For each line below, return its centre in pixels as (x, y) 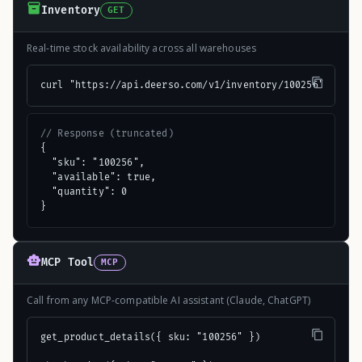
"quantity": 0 (84, 192)
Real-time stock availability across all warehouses (141, 48)
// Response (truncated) (107, 133)
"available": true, (99, 177)
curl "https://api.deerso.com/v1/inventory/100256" (182, 85)
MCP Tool (68, 263)
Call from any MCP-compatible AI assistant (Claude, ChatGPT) (169, 300)
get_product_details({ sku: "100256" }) (151, 337)
